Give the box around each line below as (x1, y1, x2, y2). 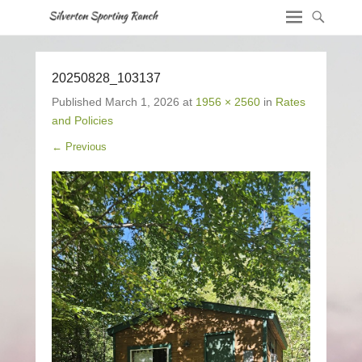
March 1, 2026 (105, 95, 179, 108)
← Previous (52, 141, 107, 153)
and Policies (52, 114, 113, 127)
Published (52, 95, 105, 108)
